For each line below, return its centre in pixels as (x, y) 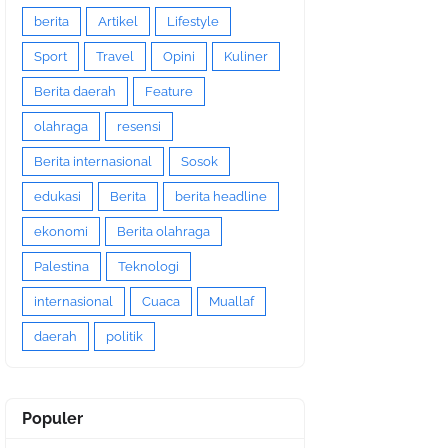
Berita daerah (75, 92)
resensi (139, 127)
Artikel (118, 22)
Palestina (61, 267)
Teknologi (148, 267)
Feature (169, 92)
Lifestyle (193, 22)
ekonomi (61, 232)
